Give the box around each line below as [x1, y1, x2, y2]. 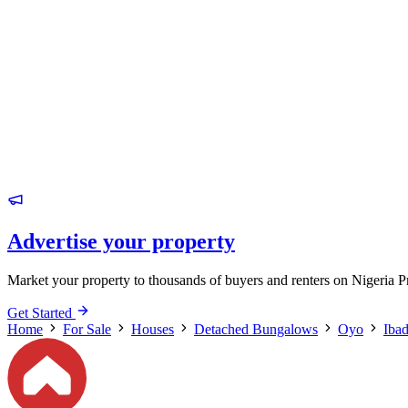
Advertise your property [7, 229, 235, 253]
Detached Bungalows [194, 321, 318, 337]
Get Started [7, 304, 76, 321]
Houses [131, 321, 174, 337]
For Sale [63, 321, 111, 337]
